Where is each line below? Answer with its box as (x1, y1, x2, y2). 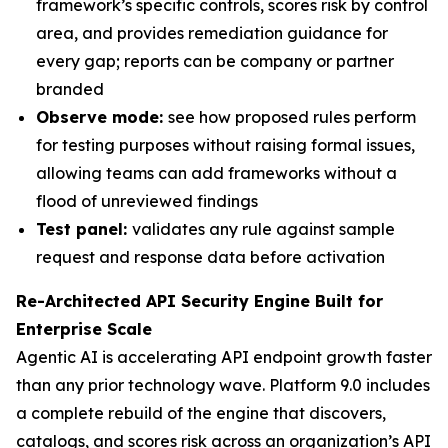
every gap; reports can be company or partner (36, 51, 394, 71)
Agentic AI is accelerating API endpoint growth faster (16, 347, 432, 367)
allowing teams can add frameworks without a (36, 163, 397, 183)
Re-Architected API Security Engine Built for (16, 291, 383, 311)
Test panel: (36, 219, 132, 239)
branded (36, 79, 104, 99)
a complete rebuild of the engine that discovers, (16, 403, 386, 423)
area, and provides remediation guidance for (36, 23, 388, 43)
